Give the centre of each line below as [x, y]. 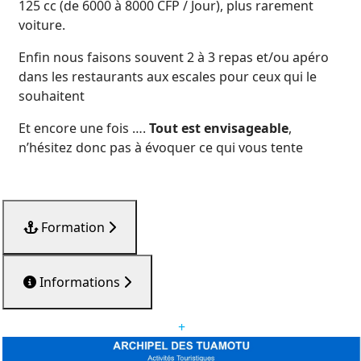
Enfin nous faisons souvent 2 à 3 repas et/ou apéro [174, 57]
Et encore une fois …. [82, 128]
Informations [81, 282]
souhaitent [52, 96]
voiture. [42, 25]
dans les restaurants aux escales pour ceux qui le [168, 77]
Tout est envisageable [217, 128]
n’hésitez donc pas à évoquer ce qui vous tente [162, 147]
